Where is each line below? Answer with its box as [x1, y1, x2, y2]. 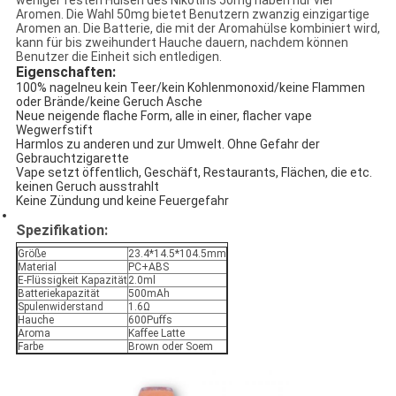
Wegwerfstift [15, 123, 93, 138]
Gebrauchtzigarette [15, 151, 129, 166]
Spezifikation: [15, 222, 108, 240]
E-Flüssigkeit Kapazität [17, 274, 127, 287]
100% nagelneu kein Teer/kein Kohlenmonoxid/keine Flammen [15, 80, 365, 95]
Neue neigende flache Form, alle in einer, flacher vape [15, 109, 312, 124]
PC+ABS [127, 261, 169, 274]
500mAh [127, 287, 170, 301]
